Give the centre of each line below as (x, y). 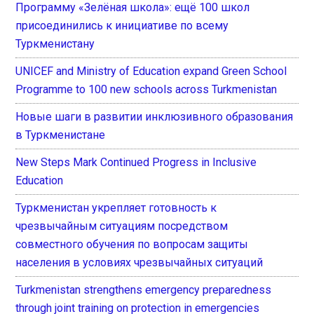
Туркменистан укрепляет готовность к (116, 207)
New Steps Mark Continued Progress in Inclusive (136, 162)
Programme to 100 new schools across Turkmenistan (146, 89)
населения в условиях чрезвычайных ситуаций (139, 262)
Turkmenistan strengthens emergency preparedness (144, 289)
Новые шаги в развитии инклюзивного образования (155, 116)
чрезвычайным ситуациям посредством (122, 226)
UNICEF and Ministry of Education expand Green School (151, 71)
